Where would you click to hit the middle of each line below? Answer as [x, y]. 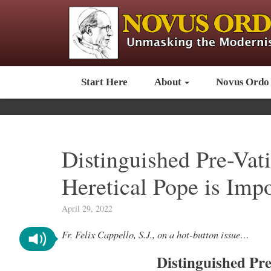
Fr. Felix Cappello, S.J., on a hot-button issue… [155, 234]
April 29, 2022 [87, 209]
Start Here [105, 82]
